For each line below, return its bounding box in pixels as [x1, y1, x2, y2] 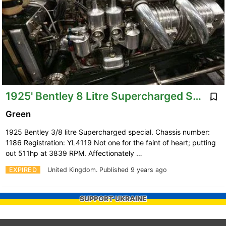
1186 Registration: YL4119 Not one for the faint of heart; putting [5, 138, 216, 147]
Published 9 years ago [99, 166, 167, 174]
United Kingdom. [47, 166, 99, 174]
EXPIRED [9, 166, 37, 174]
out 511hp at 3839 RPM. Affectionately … [5, 149, 144, 158]
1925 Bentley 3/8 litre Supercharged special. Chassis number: [5, 128, 210, 137]
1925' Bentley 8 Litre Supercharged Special [192, 89, 201, 102]
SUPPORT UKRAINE [79, 194, 147, 203]
